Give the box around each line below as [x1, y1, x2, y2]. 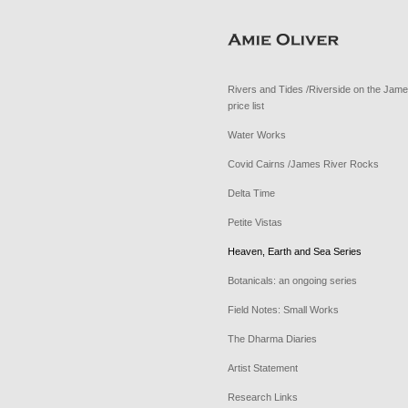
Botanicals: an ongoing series [227, 275, 357, 286]
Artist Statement [227, 362, 298, 373]
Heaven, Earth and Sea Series [227, 246, 362, 257]
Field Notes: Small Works [227, 304, 339, 315]
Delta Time [227, 188, 275, 199]
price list [227, 100, 264, 111]
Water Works [227, 129, 286, 140]
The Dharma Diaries [227, 333, 317, 344]
